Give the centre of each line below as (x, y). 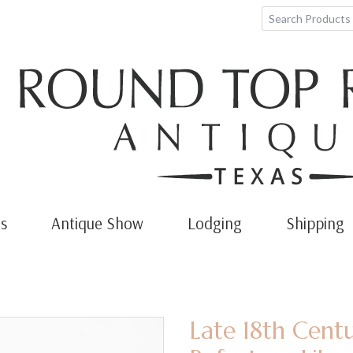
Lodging (215, 223)
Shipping (316, 223)
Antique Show (98, 223)
